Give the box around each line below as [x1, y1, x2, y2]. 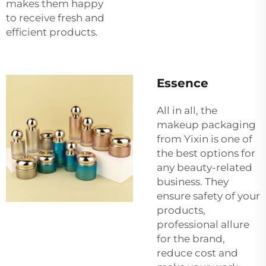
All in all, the [157, 104, 217, 117]
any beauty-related [157, 161, 252, 174]
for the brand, [157, 233, 225, 245]
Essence [157, 76, 208, 91]
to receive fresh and [6, 12, 104, 24]
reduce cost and [157, 247, 238, 259]
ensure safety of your [157, 190, 260, 202]
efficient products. [6, 26, 98, 39]
